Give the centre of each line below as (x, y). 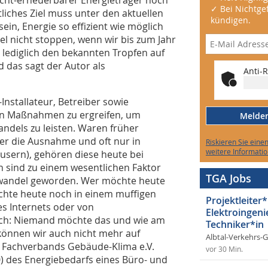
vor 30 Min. (224, 249)
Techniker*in (235, 224)
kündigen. (231, 20)
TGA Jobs (229, 178)
